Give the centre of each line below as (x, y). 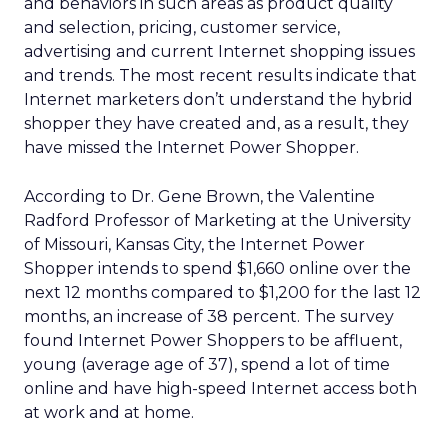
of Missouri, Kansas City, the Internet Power (194, 244)
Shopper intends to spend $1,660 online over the (217, 268)
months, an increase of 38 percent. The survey (209, 316)
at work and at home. (109, 412)
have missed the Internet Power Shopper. (191, 147)
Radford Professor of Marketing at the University (217, 220)
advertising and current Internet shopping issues (219, 51)
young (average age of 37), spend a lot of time (207, 364)
